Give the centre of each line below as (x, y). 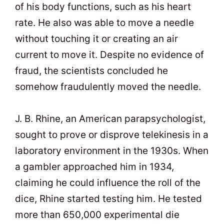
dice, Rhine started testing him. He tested (108, 199)
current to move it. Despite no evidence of (109, 54)
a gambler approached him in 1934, (94, 167)
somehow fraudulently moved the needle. (108, 86)
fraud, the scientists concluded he (91, 70)
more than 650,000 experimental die (97, 215)
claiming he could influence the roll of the (108, 183)
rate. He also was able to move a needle (104, 22)
